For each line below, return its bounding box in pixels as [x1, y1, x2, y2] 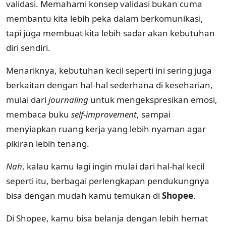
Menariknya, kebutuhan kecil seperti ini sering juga [6, 64, 212, 76]
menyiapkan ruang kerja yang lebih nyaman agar [6, 123, 206, 135]
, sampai [137, 108, 171, 120]
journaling [48, 93, 90, 105]
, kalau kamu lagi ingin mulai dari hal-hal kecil [22, 160, 204, 172]
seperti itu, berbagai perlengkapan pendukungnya [6, 175, 209, 187]
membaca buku [6, 108, 71, 120]
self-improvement [71, 108, 137, 120]
